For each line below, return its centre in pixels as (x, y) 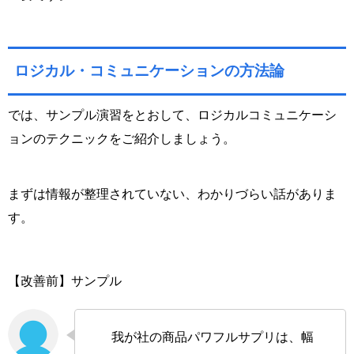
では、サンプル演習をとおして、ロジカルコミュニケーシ (172, 115)
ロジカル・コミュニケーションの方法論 (149, 71)
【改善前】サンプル (65, 281)
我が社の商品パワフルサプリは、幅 (206, 337)
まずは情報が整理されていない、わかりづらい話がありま (172, 194)
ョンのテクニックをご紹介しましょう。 (122, 139)
